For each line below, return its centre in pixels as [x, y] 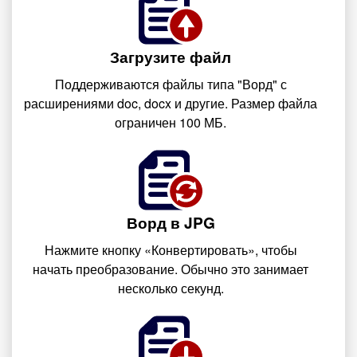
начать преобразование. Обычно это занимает [171, 269]
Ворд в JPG [171, 222]
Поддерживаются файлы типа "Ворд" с [171, 84]
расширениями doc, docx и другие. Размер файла [171, 103]
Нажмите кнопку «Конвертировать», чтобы [171, 250]
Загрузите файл [171, 57]
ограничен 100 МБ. [171, 122]
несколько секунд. [171, 288]
